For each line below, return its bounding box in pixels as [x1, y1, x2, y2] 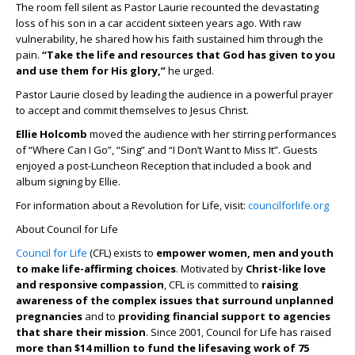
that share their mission [16, 325, 146, 340]
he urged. [166, 63, 214, 78]
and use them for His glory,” [16, 63, 166, 78]
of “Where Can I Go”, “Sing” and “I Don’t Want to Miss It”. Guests [16, 143, 318, 158]
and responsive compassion [16, 277, 164, 292]
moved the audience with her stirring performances [87, 127, 337, 142]
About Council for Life [16, 222, 118, 237]
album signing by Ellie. [16, 174, 120, 189]
